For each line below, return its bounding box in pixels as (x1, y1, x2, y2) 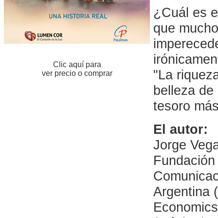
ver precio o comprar (41, 69, 112, 77)
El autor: (153, 122, 208, 137)
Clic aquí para (53, 60, 101, 69)
